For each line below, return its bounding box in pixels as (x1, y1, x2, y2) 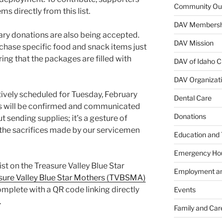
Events (173, 185, 196, 194)
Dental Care (173, 94, 212, 103)
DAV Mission (173, 39, 214, 48)
